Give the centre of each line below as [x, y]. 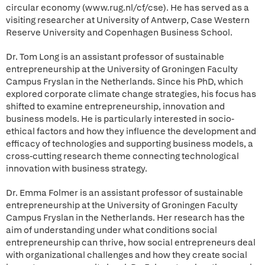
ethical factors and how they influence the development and [131, 131]
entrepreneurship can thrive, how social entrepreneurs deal [131, 243]
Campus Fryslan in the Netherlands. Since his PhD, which [125, 82]
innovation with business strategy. [77, 169]
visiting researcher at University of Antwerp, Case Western [128, 20]
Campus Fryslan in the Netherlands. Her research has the [125, 218]
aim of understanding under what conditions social [112, 230]
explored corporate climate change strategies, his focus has [131, 94]
